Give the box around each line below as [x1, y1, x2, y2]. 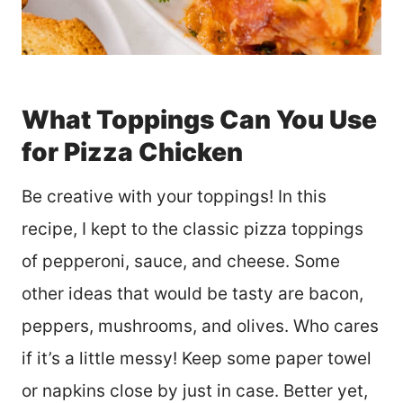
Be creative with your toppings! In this [22, 186, 327, 208]
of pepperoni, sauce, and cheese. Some [22, 251, 340, 273]
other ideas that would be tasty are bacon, [22, 283, 363, 305]
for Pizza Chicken [22, 137, 243, 168]
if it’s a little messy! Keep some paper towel [22, 348, 372, 370]
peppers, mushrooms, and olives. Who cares [22, 316, 379, 337]
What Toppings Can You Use [22, 104, 377, 136]
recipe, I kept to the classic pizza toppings [22, 219, 363, 240]
